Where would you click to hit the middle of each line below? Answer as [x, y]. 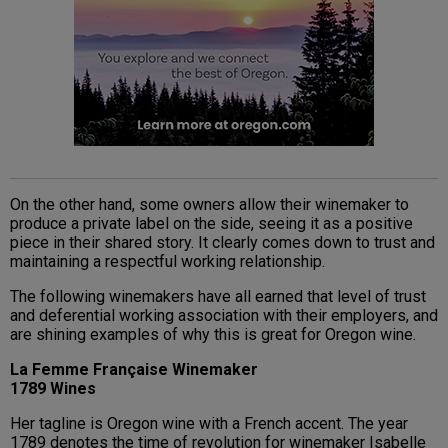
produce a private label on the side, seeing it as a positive [211, 224]
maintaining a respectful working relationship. [169, 262]
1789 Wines [53, 389]
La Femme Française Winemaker [134, 370]
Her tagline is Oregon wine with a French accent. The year [209, 424]
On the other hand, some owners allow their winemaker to [209, 205]
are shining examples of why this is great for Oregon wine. [213, 335]
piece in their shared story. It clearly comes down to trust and [222, 243]
